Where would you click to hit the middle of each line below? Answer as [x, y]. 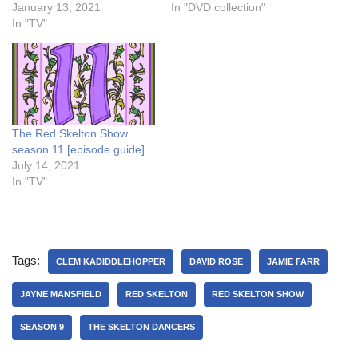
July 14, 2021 [46, 165]
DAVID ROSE [216, 261]
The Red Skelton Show [70, 133]
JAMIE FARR [293, 261]
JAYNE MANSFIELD [61, 294]
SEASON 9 [42, 326]
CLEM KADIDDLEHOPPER [111, 261]
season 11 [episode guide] [78, 149]
